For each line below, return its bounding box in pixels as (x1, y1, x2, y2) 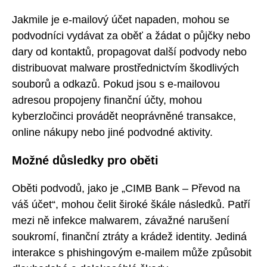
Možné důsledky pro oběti (12, 154, 159, 167)
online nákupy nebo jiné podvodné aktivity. (12, 126, 213, 138)
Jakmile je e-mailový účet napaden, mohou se (12, 13, 229, 26)
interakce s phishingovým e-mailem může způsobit (12, 246, 252, 259)
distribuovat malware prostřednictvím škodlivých (12, 61, 239, 74)
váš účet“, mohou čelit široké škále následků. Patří (12, 198, 250, 210)
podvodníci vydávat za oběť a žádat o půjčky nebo (12, 29, 250, 42)
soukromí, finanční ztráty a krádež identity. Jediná (12, 230, 247, 243)
